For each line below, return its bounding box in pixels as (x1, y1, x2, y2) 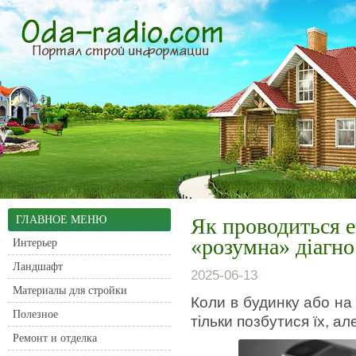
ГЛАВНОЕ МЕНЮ (16, 214, 106, 226)
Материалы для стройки (13, 284, 127, 296)
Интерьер (13, 237, 57, 249)
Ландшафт (13, 261, 63, 273)
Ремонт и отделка (13, 332, 97, 344)
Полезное (13, 308, 58, 320)
